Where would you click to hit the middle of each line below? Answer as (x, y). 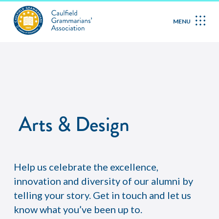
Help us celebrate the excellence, (86, 167)
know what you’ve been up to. (78, 209)
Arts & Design (74, 124)
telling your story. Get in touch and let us (102, 195)
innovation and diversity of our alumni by (103, 181)
